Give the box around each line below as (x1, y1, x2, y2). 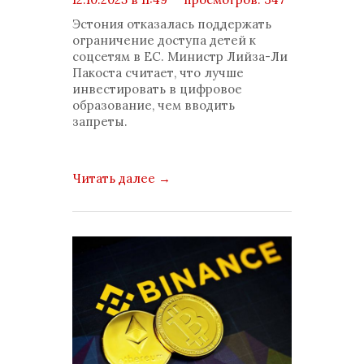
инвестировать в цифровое (72, 81, 242, 97)
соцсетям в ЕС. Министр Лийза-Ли (72, 49, 288, 64)
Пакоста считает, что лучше (72, 65, 244, 80)
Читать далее (72, 171, 158, 186)
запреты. (72, 114, 128, 129)
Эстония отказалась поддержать (72, 16, 271, 32)
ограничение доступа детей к (72, 32, 256, 48)
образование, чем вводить (72, 97, 235, 113)
